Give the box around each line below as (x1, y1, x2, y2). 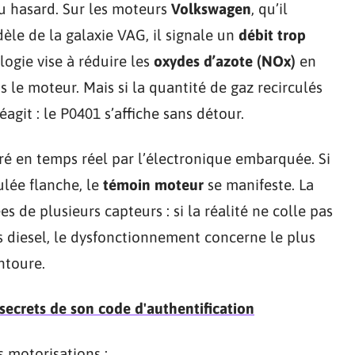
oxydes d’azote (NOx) (154, 52, 296, 70)
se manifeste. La (204, 175, 314, 193)
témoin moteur (103, 175, 204, 193)
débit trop (239, 25, 306, 44)
